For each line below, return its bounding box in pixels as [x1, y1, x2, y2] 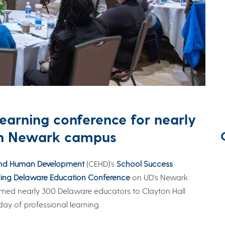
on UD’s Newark [132, 172, 188, 182]
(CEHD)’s [84, 159, 117, 169]
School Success [117, 159, 173, 169]
